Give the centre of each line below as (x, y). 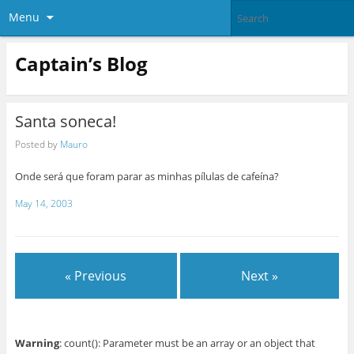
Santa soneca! (65, 122)
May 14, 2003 (43, 204)
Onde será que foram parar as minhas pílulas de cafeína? (147, 177)
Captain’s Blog (81, 63)
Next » (260, 275)
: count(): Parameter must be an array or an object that (187, 343)
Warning (37, 343)
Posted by (37, 144)
